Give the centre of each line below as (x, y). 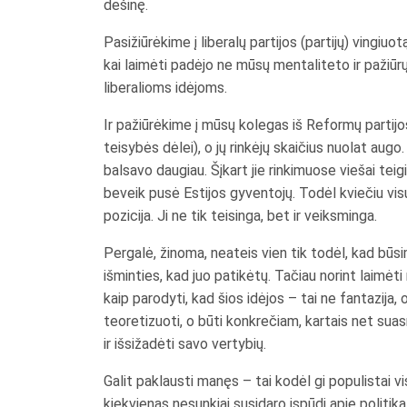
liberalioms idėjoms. (165, 87)
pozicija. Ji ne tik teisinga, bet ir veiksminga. (240, 215)
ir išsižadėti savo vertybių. (185, 343)
